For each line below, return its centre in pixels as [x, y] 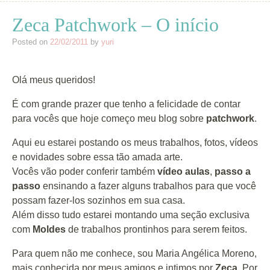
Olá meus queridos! [54, 80]
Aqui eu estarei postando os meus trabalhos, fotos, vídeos [135, 143]
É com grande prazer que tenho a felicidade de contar [126, 104]
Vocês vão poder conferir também [85, 171]
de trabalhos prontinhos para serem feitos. [156, 229]
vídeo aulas [184, 171]
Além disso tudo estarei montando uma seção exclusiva [131, 215]
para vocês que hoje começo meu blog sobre [109, 118]
